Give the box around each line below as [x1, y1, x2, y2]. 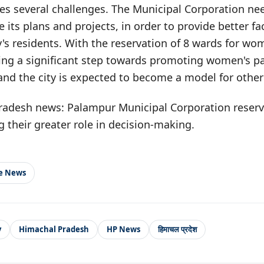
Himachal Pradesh [19, 224, 89, 235]
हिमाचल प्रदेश [158, 224, 197, 235]
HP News [107, 224, 140, 235]
